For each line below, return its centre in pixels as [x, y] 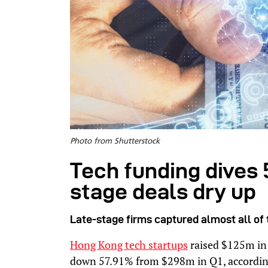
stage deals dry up [163, 191]
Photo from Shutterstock [115, 141]
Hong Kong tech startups [129, 244]
